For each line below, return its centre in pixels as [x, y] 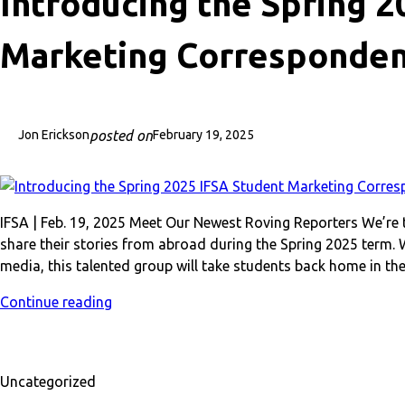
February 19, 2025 [203, 135]
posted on [121, 135]
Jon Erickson [54, 135]
